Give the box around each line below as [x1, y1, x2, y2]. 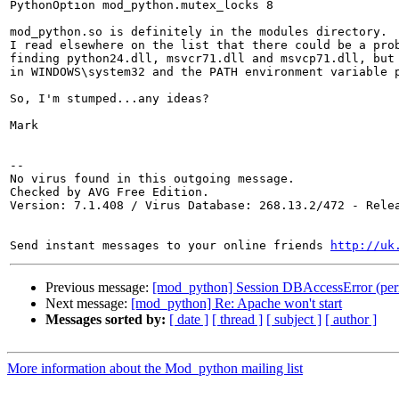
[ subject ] [266, 312, 322, 328]
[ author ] [325, 312, 377, 328]
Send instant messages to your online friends [10, 239, 330, 253]
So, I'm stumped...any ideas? [10, 92, 209, 106]
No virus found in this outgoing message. [10, 172, 295, 186]
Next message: [45, 296, 131, 312]
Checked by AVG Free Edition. [10, 185, 209, 199]
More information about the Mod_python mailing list [7, 361, 303, 377]
